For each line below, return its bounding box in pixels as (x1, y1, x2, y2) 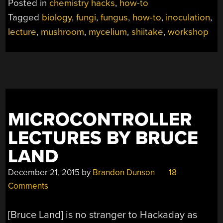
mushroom (41, 26, 85, 37)
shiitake (131, 26, 164, 37)
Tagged (8, 11, 42, 23)
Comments (8, 180, 49, 191)
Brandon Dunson (93, 167, 155, 178)
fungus (101, 11, 128, 23)
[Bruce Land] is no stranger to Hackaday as (8, 209, 198, 222)
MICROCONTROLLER (8, 108, 193, 131)
